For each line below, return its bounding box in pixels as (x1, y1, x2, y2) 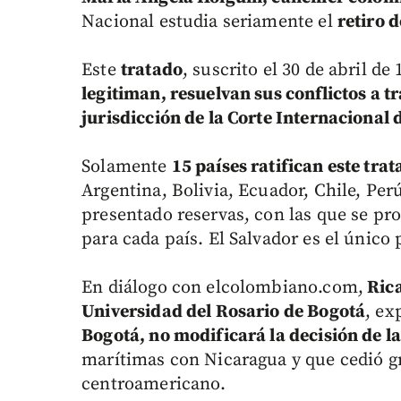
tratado (120, 59, 183, 82)
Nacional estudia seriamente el (81, 11, 337, 34)
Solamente (81, 156, 172, 179)
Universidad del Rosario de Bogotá (81, 301, 366, 324)
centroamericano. (81, 373, 226, 397)
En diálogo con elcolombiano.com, (81, 277, 363, 300)
